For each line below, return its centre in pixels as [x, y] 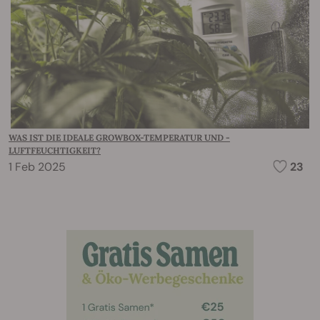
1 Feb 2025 [37, 166]
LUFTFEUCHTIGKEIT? [55, 150]
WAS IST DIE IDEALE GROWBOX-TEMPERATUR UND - [119, 137]
